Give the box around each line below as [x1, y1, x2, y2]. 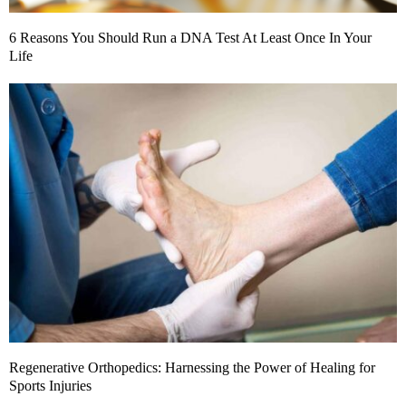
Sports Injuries [9, 377, 92, 393]
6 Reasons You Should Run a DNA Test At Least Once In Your [9, 30, 372, 46]
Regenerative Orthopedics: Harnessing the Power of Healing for [9, 359, 375, 375]
